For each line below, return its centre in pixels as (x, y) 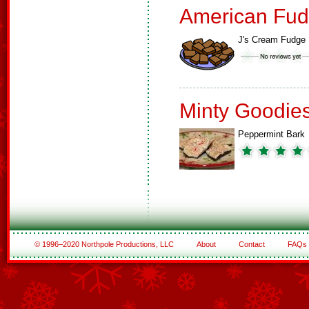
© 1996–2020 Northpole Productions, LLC (105, 244)
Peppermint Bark (271, 134)
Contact (251, 244)
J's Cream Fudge (272, 40)
